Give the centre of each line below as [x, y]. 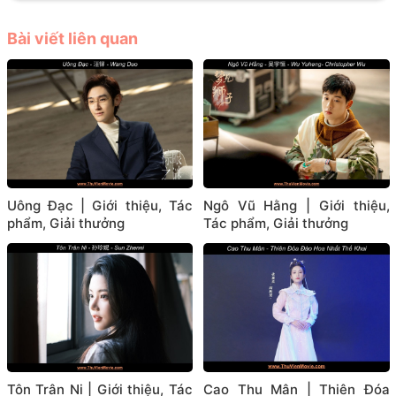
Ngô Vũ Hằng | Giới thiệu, [297, 206]
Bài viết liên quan [72, 38]
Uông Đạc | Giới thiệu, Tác [99, 206]
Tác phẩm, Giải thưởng [276, 224]
